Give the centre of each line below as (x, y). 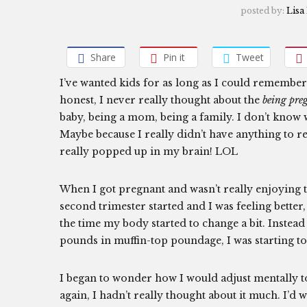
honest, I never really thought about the (161, 100)
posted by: (263, 11)
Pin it (174, 57)
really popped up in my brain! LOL (149, 151)
